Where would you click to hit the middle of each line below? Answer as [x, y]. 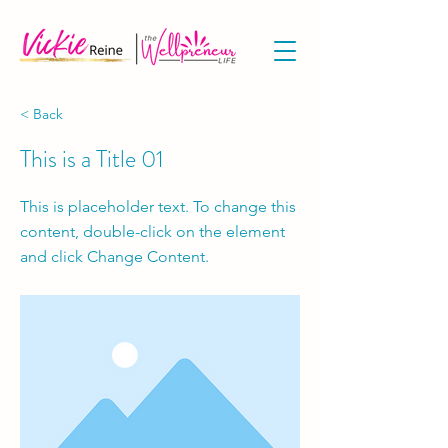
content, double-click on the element [152, 231]
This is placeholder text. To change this [158, 206]
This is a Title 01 [92, 159]
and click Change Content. [114, 256]
